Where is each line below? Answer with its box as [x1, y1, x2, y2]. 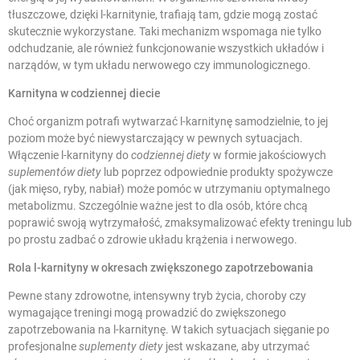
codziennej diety [131, 149, 211, 162]
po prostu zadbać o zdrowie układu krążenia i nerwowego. [8, 233, 297, 247]
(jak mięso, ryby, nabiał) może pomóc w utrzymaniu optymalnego [8, 182, 330, 196]
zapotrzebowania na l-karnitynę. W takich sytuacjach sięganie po [8, 323, 329, 337]
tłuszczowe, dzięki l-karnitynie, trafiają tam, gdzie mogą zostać [8, 8, 317, 22]
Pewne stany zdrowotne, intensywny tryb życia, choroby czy [8, 289, 306, 303]
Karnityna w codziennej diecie [8, 87, 161, 100]
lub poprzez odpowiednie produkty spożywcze [101, 166, 333, 179]
